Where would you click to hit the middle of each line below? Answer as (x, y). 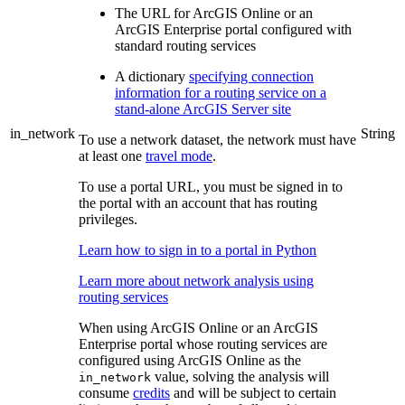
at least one (112, 155)
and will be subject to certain (253, 392)
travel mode (179, 155)
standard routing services (185, 45)
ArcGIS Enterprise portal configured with (233, 29)
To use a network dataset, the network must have (217, 139)
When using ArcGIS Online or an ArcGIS (198, 327)
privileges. (108, 219)
